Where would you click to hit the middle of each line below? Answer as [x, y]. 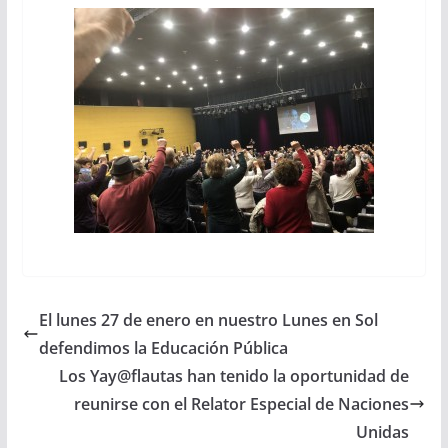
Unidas [383, 431]
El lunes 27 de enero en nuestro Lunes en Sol [208, 319]
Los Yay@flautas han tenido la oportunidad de [234, 375]
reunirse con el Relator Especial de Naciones [242, 403]
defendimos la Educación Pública [163, 347]
